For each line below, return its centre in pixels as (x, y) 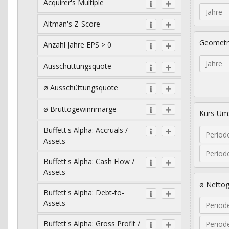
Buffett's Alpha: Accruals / (85, 130)
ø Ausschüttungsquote (81, 87)
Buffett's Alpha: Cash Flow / (89, 162)
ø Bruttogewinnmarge (80, 109)
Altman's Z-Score (72, 24)
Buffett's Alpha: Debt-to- (84, 193)
